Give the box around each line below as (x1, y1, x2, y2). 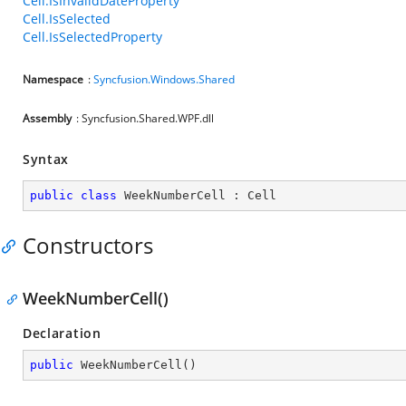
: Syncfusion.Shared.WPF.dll (76, 111, 214, 126)
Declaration (23, 324, 101, 342)
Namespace (23, 72, 83, 87)
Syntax (23, 150, 70, 168)
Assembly (23, 111, 72, 126)
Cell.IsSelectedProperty (23, 28, 162, 45)
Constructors (23, 230, 153, 260)
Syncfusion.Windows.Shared (93, 72, 235, 87)
